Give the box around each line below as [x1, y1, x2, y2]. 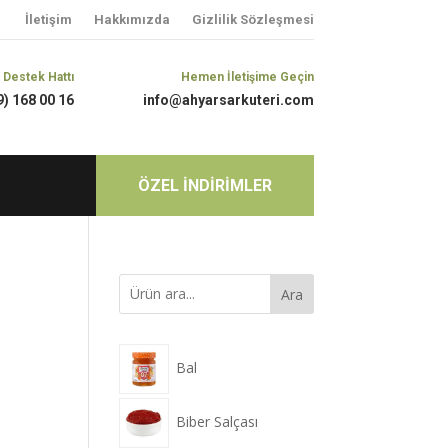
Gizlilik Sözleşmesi [191, 12, 314, 27]
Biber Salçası [176, 411, 259, 431]
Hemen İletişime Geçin [180, 69, 314, 84]
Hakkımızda [93, 12, 170, 27]
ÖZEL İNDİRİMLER [137, 175, 272, 195]
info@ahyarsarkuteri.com [142, 91, 314, 108]
